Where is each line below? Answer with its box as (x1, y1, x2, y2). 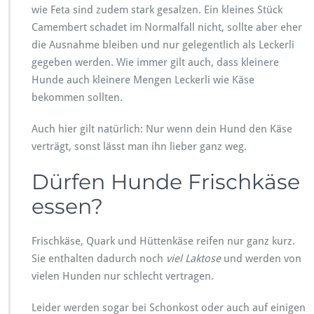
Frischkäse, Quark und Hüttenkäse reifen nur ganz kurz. (32, 234, 295, 247)
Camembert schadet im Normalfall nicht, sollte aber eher (32, 20, 302, 34)
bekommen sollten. (32, 90, 123, 104)
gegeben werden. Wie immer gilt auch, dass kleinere (32, 55, 279, 69)
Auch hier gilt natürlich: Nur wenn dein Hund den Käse (32, 122, 292, 135)
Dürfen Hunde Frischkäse (32, 168, 300, 195)
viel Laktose (166, 252, 221, 265)
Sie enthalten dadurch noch (32, 252, 166, 265)
